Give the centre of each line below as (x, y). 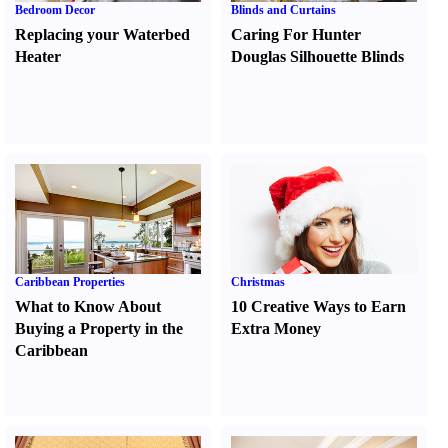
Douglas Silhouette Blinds (318, 56)
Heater (38, 56)
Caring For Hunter (296, 34)
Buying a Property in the (99, 328)
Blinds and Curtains (284, 10)
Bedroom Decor (55, 10)
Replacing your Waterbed (102, 34)
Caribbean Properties (70, 282)
